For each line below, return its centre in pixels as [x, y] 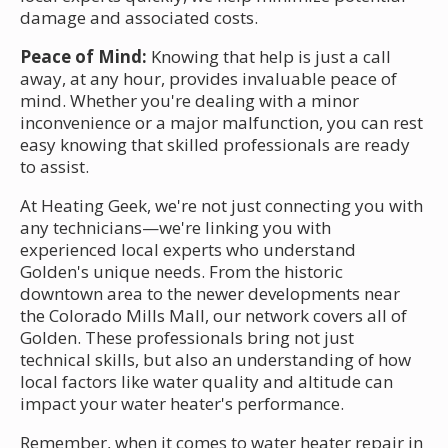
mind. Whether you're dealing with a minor [189, 100]
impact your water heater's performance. [182, 403]
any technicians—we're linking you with [175, 227]
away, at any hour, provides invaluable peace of [208, 78]
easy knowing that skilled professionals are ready [215, 144]
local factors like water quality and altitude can [206, 381]
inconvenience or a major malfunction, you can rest [221, 122]
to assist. [54, 166]
